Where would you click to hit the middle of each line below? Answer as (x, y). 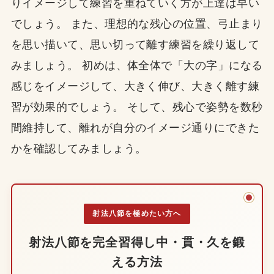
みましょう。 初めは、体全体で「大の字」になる (137, 65)
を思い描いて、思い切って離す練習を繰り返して (135, 44)
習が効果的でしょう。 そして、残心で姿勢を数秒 (137, 107)
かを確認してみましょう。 (79, 148)
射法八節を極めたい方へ (137, 213)
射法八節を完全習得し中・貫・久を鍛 (137, 242)
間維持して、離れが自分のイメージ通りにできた (135, 128)
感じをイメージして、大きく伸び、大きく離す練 (135, 86)
